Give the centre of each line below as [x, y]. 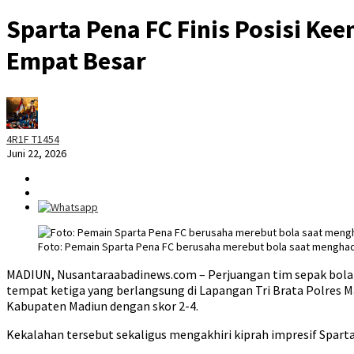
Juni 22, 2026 [36, 154]
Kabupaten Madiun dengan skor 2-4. [102, 306]
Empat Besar [76, 60]
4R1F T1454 [33, 139]
